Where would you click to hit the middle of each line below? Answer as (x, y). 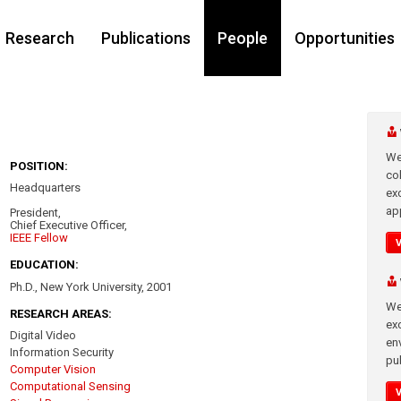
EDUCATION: (45, 265)
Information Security (62, 352)
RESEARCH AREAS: (61, 313)
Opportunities (344, 38)
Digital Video (43, 335)
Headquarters (46, 188)
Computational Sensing (71, 386)
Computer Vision (53, 369)
